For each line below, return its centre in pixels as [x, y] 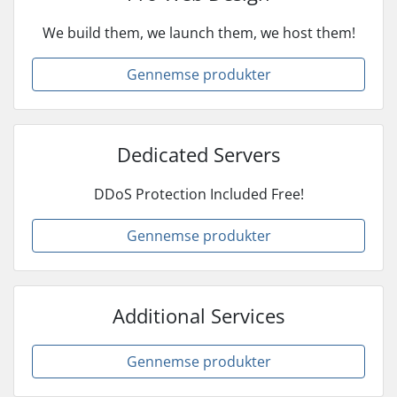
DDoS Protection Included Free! [198, 194]
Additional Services [198, 315]
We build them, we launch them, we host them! [198, 33]
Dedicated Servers [198, 154]
